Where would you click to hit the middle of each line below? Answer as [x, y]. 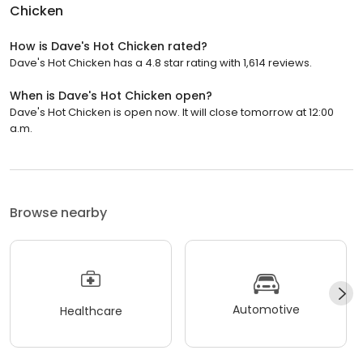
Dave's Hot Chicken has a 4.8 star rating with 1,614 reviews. [161, 62]
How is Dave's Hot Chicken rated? [109, 46]
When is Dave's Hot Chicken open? [111, 95]
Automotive [266, 310]
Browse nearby [58, 212]
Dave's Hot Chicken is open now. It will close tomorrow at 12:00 [172, 112]
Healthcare [91, 312]
